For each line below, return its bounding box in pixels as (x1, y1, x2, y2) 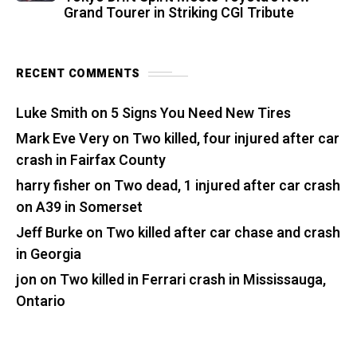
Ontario (16, 291, 65, 313)
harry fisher (16, 175, 91, 198)
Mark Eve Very (16, 128, 109, 151)
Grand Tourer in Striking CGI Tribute (64, 2, 294, 25)
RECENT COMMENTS (16, 65, 140, 83)
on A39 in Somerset (16, 197, 143, 219)
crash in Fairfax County (16, 150, 166, 172)
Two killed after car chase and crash (106, 222, 340, 245)
